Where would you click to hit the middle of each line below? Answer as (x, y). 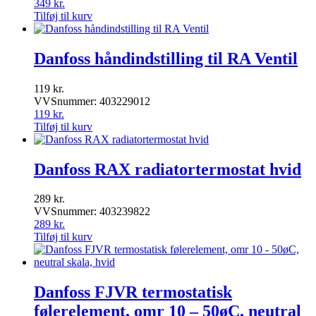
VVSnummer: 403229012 (92, 101)
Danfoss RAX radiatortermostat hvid (168, 169)
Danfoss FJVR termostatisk (133, 292)
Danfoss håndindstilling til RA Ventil (166, 58)
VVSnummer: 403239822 (92, 212)
